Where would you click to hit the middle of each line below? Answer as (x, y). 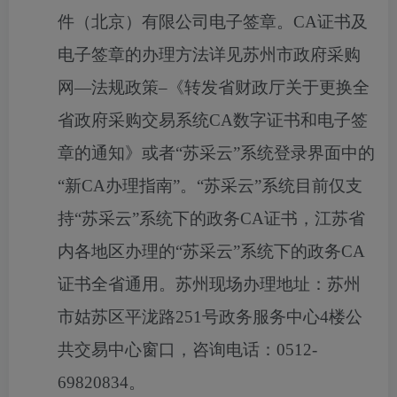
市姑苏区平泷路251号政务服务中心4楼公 (210, 317)
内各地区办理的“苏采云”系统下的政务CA (211, 251)
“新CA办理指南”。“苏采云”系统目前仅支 (210, 186)
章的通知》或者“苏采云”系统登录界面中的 (216, 153)
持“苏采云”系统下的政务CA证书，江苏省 (211, 218)
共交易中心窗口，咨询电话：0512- (187, 350)
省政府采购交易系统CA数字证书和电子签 (213, 120)
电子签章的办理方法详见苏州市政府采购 (209, 54)
